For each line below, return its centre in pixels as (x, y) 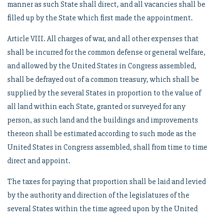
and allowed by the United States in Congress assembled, (102, 66)
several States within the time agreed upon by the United (102, 209)
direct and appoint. (39, 161)
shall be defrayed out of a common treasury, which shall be (103, 79)
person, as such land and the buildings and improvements (103, 120)
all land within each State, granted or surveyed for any (96, 107)
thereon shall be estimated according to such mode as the (102, 134)
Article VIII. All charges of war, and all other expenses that (103, 39)
